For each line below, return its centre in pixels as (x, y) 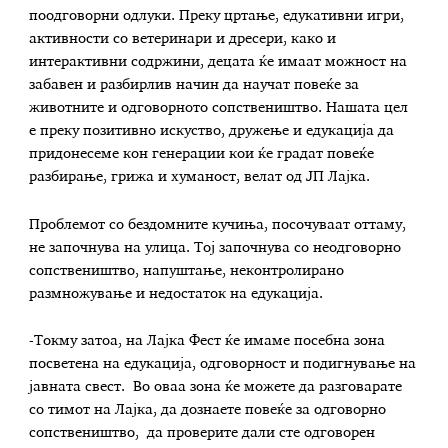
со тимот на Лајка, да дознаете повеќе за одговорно (208, 410)
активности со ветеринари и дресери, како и (183, 38)
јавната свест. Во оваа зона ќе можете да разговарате (216, 387)
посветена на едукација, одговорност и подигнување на (223, 364)
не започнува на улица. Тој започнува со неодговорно (215, 247)
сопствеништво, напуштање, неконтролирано (187, 270)
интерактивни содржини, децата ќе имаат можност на (218, 61)
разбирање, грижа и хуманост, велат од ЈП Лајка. (202, 176)
